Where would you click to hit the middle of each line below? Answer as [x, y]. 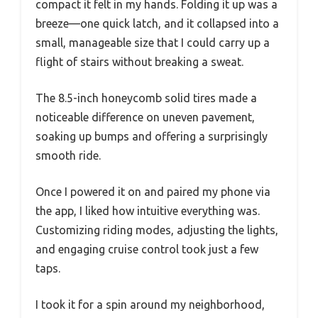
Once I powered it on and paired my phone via [153, 192]
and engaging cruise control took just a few [147, 250]
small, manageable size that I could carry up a [153, 43]
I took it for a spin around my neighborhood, [150, 305]
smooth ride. [68, 156]
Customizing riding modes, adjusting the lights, [157, 230]
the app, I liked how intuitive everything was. [148, 211]
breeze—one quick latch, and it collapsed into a [157, 24]
